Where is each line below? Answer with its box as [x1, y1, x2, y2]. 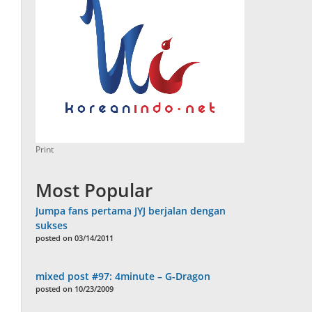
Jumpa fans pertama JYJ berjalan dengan [36, 204, 226, 218]
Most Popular [36, 178, 153, 203]
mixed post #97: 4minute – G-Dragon [36, 270, 211, 283]
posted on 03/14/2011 [36, 233, 114, 244]
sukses [36, 219, 68, 233]
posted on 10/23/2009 [36, 283, 114, 295]
